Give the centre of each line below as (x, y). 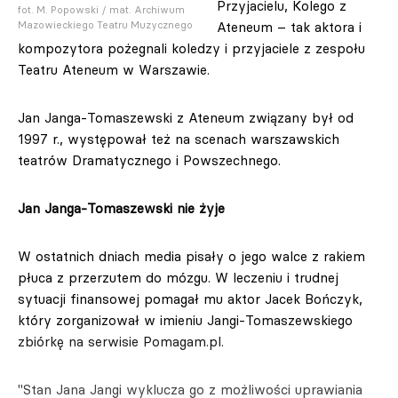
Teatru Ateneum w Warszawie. (114, 70)
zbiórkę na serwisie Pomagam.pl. (121, 342)
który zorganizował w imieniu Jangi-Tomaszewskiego (185, 320)
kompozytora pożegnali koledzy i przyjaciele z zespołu (191, 48)
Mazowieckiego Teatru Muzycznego (105, 25)
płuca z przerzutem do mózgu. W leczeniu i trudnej (178, 278)
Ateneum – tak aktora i (289, 27)
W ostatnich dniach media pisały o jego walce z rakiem (191, 256)
